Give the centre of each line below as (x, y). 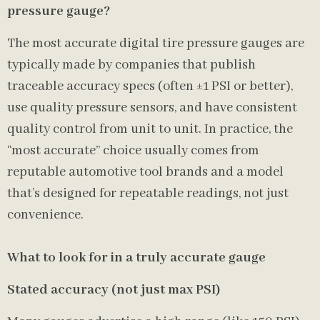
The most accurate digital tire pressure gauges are (156, 44)
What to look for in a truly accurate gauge (136, 258)
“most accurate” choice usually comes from (133, 151)
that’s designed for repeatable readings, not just (148, 194)
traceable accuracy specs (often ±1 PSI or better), (150, 86)
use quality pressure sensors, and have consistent (152, 108)
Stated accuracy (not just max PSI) (114, 290)
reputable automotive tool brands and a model (145, 172)
